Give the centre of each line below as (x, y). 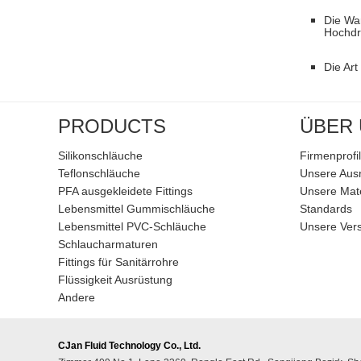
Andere (77, 297)
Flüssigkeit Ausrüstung (115, 280)
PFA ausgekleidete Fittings (125, 191)
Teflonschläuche (99, 173)
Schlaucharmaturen (108, 244)
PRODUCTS (112, 126)
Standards (326, 209)
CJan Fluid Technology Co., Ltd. (129, 346)
